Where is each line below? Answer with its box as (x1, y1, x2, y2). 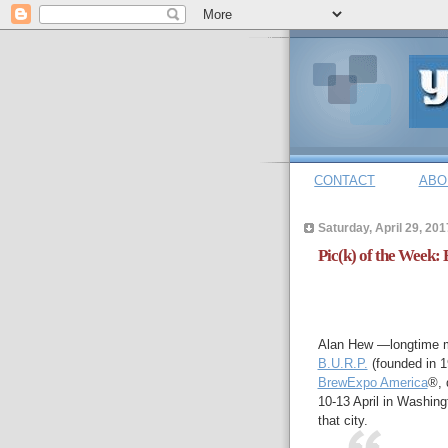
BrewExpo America (317, 375, 428, 391)
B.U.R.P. (317, 356, 368, 372)
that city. (317, 413, 368, 429)
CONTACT (314, 172, 376, 188)
